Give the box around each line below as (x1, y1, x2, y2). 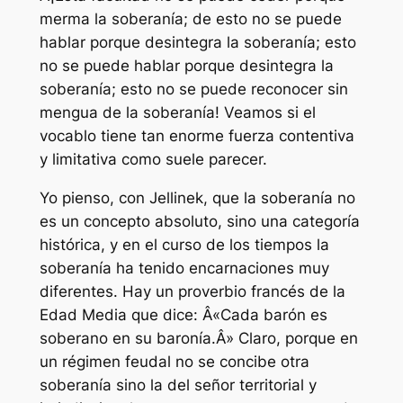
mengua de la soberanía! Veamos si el (39, 103, 316, 122)
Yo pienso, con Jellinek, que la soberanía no (39, 189, 355, 208)
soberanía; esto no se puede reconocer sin (39, 80, 348, 99)
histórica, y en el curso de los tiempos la (39, 236, 329, 255)
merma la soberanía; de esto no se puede (39, 10, 342, 29)
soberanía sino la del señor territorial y (39, 376, 317, 395)
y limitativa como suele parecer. (39, 150, 267, 169)
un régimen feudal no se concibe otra (39, 353, 309, 372)
